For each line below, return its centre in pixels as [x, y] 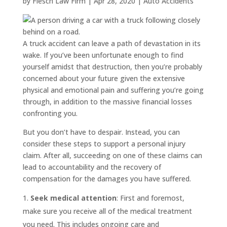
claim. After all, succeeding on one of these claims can [112, 155]
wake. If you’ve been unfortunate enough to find [103, 55]
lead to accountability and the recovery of [92, 167]
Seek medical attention [73, 198]
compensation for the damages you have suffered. [107, 179]
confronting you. [50, 113]
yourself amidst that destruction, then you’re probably [112, 67]
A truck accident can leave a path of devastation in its [111, 43]
